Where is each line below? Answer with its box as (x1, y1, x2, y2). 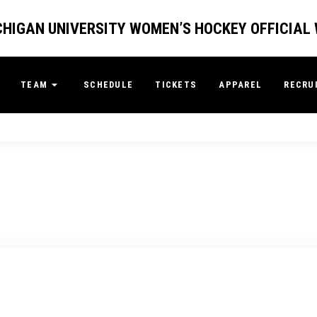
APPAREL (219, 79, 263, 90)
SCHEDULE (83, 79, 134, 90)
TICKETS (155, 79, 197, 90)
